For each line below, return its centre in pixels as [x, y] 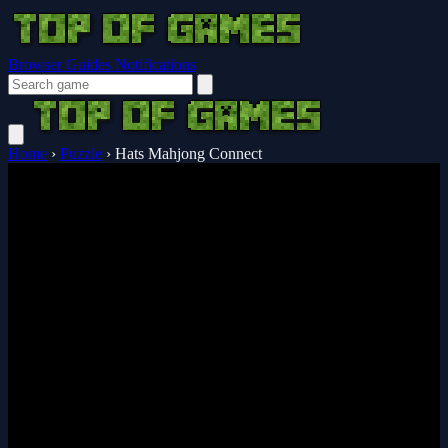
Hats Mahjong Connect [188, 153]
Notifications [155, 64]
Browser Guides [61, 64]
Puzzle [81, 153]
